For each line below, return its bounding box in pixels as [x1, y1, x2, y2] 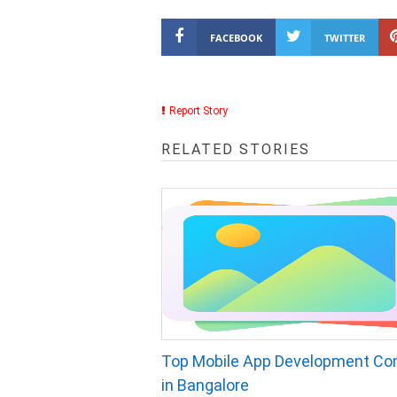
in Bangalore [161, 376, 249, 394]
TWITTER [324, 31, 365, 44]
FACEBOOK [210, 31, 262, 44]
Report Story [169, 105, 228, 117]
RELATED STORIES [161, 141, 310, 158]
